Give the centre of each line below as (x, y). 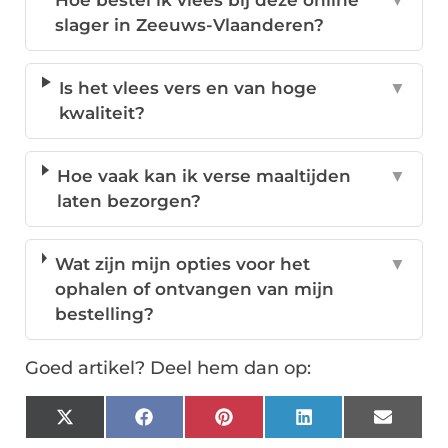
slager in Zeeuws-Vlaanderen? (190, 25)
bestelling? (104, 314)
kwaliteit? (102, 113)
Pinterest (271, 424)
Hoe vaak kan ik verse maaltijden (204, 176)
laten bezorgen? (129, 201)
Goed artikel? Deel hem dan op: (168, 368)
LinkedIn (349, 424)
